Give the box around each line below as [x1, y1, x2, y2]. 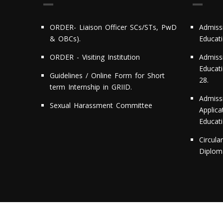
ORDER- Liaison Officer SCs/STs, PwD [50, 22, 177, 32]
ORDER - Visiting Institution [50, 52, 140, 62]
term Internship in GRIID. [50, 82, 132, 92]
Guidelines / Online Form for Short [50, 71, 165, 81]
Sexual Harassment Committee [50, 101, 152, 111]
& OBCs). [50, 34, 81, 44]
